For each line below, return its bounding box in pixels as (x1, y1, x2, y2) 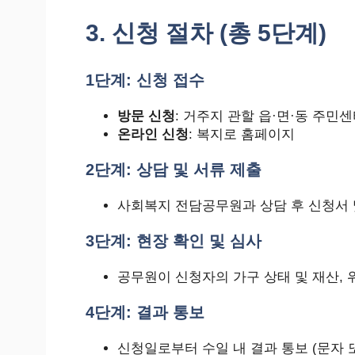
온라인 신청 (117, 126, 189, 142)
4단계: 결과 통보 (86, 303, 204, 321)
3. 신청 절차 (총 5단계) (86, 20, 326, 46)
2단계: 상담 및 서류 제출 (86, 160, 261, 178)
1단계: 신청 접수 (86, 71, 204, 89)
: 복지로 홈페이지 (189, 126, 295, 142)
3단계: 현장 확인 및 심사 (86, 231, 261, 250)
